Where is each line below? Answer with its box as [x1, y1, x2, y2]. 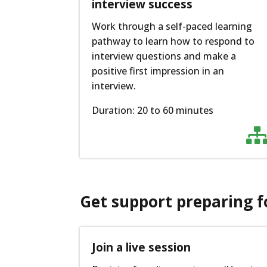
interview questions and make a [92, 49, 237, 63]
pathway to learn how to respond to [92, 35, 255, 48]
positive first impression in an [92, 64, 225, 77]
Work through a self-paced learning [92, 20, 253, 33]
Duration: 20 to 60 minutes [92, 104, 214, 117]
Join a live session [92, 240, 191, 256]
